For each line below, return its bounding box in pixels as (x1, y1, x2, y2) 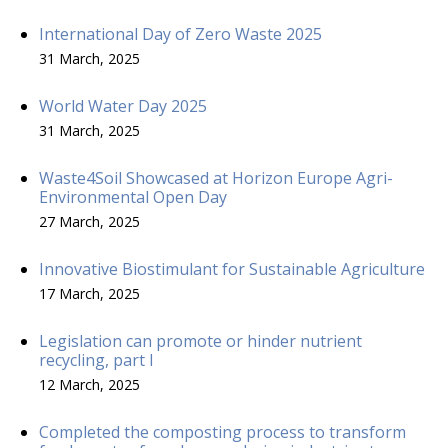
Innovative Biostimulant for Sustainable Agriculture (39, 257, 425, 280)
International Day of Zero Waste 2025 (39, 22, 322, 45)
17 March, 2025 (39, 283, 140, 303)
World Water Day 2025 (39, 94, 207, 117)
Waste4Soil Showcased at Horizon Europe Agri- (39, 166, 393, 189)
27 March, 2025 (39, 211, 140, 231)
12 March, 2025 (39, 374, 140, 394)
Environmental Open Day (39, 185, 227, 208)
